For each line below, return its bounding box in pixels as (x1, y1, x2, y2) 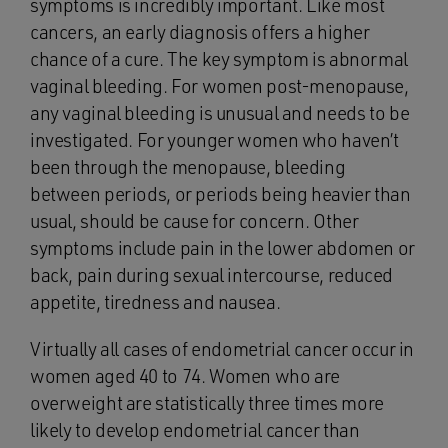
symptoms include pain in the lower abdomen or (30, 236, 415, 260)
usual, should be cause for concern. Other (30, 209, 359, 233)
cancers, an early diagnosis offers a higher (30, 20, 370, 44)
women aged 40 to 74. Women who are (30, 364, 341, 388)
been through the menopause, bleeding (30, 155, 346, 179)
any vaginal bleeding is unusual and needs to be (30, 101, 410, 125)
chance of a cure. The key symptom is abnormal (30, 47, 408, 71)
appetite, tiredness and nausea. (30, 290, 281, 314)
